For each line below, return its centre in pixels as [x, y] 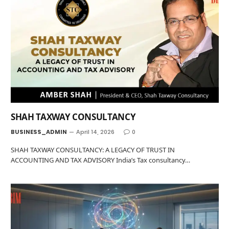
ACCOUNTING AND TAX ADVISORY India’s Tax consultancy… [100, 160]
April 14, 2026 [95, 132]
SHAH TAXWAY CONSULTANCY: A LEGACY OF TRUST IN [93, 150]
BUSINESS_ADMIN [39, 132]
